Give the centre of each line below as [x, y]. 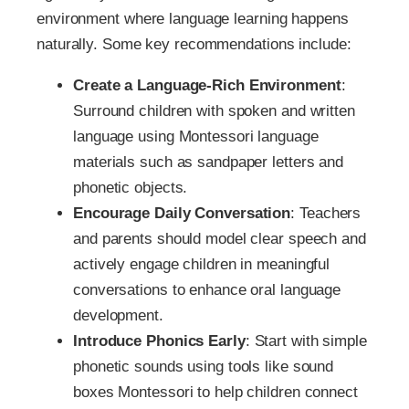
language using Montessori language [196, 136]
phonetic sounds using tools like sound [204, 366]
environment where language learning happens [193, 18]
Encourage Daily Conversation [182, 213]
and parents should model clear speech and [220, 238]
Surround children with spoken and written [214, 110]
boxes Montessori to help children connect [215, 392]
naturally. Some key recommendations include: [194, 44]
